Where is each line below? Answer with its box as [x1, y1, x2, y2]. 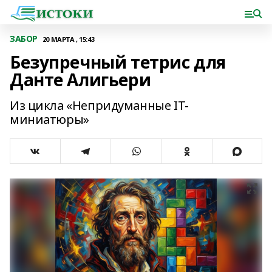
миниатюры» [10, 111, 89, 127]
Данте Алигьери [10, 68, 151, 91]
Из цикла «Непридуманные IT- [10, 97, 189, 114]
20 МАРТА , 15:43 [42, 34, 95, 44]
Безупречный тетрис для [10, 50, 226, 73]
